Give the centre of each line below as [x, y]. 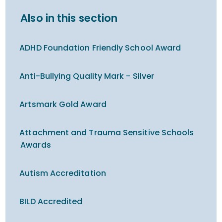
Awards [36, 145]
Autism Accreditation [63, 173]
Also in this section [69, 18]
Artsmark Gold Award [63, 104]
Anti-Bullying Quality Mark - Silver [87, 76]
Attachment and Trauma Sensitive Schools [107, 133]
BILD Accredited [51, 201]
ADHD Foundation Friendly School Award [100, 48]
